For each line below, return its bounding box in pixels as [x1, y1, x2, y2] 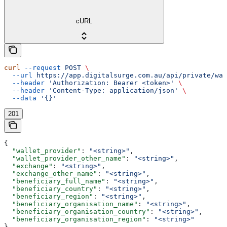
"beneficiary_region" [4, 192, 93, 200]
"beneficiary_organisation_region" [4, 215, 146, 223]
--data [4, 94, 36, 102]
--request [20, 63, 61, 71]
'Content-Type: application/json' [45, 86, 178, 94]
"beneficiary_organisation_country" [4, 207, 150, 215]
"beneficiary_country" [4, 184, 97, 193]
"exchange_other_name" [4, 169, 97, 177]
